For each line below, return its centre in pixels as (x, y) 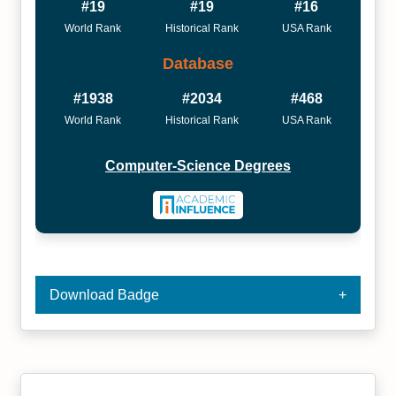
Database (198, 63)
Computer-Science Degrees (198, 166)
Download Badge (105, 295)
